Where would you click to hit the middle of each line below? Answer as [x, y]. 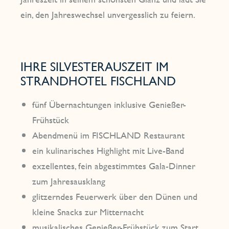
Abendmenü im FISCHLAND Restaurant [109, 135]
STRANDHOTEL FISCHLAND [98, 81]
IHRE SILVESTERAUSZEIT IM [95, 66]
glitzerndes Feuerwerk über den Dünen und [115, 197]
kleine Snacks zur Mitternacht [88, 212]
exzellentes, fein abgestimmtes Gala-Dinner [114, 166]
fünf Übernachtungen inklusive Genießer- [109, 105]
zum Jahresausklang [69, 181]
